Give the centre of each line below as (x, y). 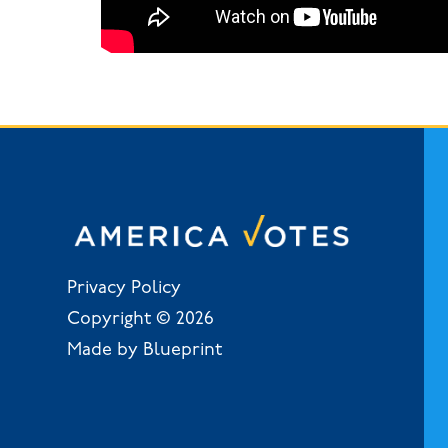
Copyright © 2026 (141, 319)
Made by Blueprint (145, 350)
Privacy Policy (124, 288)
